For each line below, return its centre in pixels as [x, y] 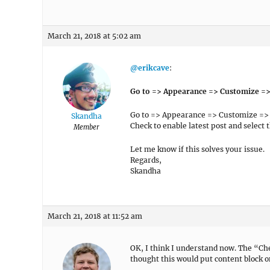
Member [86, 127]
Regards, [146, 160]
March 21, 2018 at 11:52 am [95, 216]
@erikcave [150, 68]
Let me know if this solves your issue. [197, 149]
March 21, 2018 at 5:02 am [94, 36]
